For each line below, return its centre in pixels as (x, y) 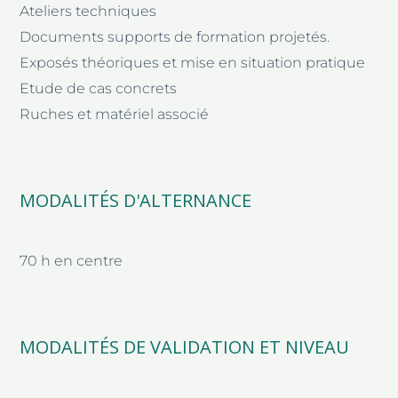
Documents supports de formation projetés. (175, 36)
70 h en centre (72, 260)
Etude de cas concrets (99, 88)
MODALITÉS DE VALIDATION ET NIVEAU (185, 346)
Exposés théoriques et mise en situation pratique (193, 62)
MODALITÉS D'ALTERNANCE (136, 200)
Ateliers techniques (88, 11)
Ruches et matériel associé (115, 114)
